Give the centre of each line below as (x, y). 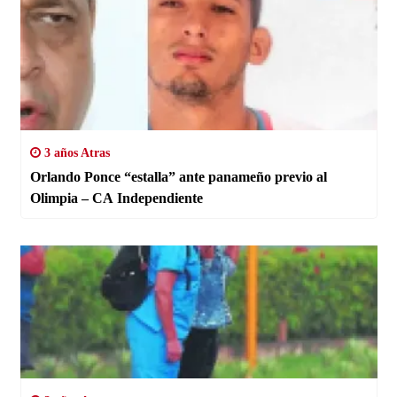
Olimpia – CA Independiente (116, 198)
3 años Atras (75, 152)
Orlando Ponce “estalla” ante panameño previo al (178, 176)
